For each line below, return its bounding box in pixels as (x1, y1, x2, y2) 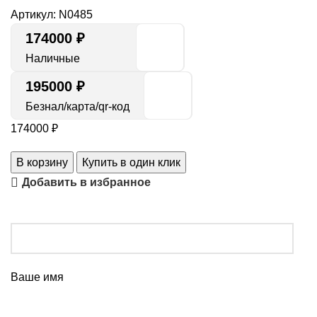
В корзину (16, 156, 68, 168)
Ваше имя (11, 270, 64, 283)
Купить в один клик (82, 156, 180, 168)
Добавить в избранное (22, 176, 151, 189)
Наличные (25, 52, 80, 65)
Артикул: (11, 8, 59, 21)
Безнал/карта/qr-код (25, 100, 129, 113)
